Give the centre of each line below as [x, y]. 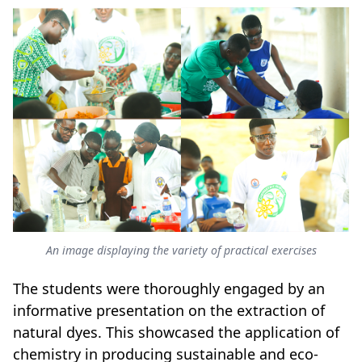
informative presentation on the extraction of [169, 310]
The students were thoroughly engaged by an [169, 288]
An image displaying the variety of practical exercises [181, 250]
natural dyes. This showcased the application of [176, 332]
